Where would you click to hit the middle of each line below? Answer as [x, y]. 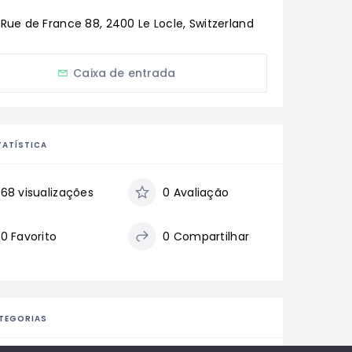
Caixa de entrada [125, 73]
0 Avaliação [196, 193]
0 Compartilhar [206, 237]
